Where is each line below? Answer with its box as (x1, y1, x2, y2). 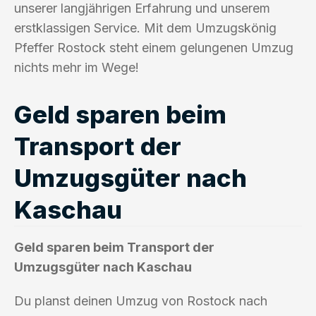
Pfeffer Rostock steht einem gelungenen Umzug (14, 39, 293, 55)
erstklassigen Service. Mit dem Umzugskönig (14, 20, 276, 35)
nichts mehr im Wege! (14, 59, 139, 75)
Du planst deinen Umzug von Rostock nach (14, 293, 267, 308)
